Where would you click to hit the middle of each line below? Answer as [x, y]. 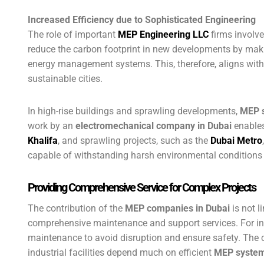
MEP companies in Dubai [177, 208]
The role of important [73, 34]
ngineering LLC [177, 34]
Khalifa [43, 141]
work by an [52, 126]
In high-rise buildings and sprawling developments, [134, 111]
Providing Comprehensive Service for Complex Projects [142, 187]
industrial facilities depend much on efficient [121, 253]
